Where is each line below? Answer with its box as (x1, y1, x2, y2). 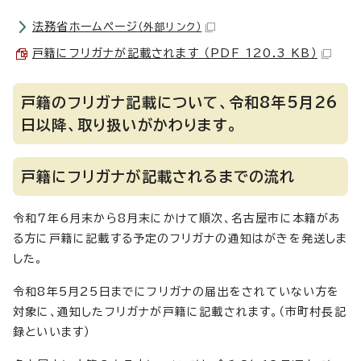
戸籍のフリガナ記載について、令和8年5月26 (21, 95, 338, 110)
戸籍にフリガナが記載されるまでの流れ (21, 169, 296, 184)
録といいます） (13, 326, 91, 338)
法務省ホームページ (32, 21, 138, 32)
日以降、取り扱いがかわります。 (21, 118, 238, 132)
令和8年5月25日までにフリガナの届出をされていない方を (13, 286, 340, 297)
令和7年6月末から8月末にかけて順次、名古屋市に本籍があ (13, 213, 342, 224)
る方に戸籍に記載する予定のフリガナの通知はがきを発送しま (13, 233, 348, 244)
